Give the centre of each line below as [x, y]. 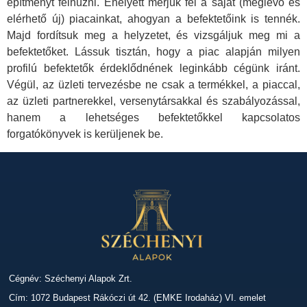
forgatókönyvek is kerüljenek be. [85, 134]
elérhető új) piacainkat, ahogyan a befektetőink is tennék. [153, 19]
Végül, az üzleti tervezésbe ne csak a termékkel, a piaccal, [153, 84]
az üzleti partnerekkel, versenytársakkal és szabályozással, [153, 101]
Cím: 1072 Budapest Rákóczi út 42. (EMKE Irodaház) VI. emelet [138, 297]
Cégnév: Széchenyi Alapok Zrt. [71, 279]
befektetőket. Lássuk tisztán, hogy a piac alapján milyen [153, 51]
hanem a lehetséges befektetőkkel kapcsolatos [153, 117]
